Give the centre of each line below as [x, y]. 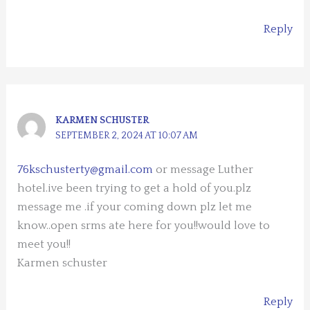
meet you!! [44, 245]
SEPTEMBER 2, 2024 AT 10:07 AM [127, 136]
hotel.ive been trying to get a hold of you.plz [135, 189]
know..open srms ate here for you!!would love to [144, 226]
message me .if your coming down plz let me [135, 207]
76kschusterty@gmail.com [85, 170]
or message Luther [203, 170]
